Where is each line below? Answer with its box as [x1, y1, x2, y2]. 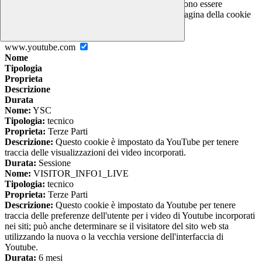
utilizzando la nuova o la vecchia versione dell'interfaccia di [5, 231, 223, 242]
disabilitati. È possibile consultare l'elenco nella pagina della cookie [5, 9, 251, 19]
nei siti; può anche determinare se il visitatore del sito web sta [5, 220, 229, 231]
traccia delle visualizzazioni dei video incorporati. [5, 147, 186, 157]
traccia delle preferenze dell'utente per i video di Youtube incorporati [5, 210, 255, 220]
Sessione [36, 157, 71, 168]
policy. [5, 19, 29, 30]
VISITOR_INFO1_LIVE [31, 168, 129, 178]
